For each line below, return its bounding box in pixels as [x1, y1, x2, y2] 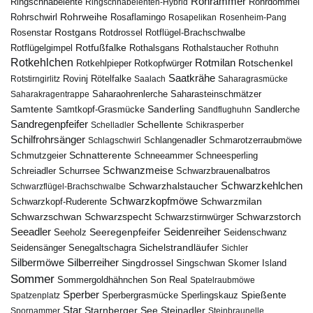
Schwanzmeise [103, 163, 173, 176]
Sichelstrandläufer [139, 242, 219, 253]
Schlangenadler [144, 134, 206, 145]
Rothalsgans [129, 42, 180, 53]
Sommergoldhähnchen [57, 274, 147, 285]
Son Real [150, 275, 187, 285]
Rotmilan [195, 57, 235, 68]
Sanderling [147, 103, 195, 115]
